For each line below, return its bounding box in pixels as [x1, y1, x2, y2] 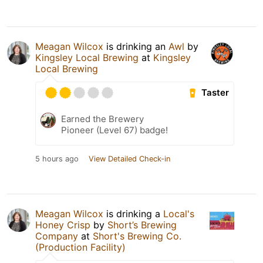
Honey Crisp [35, 218, 90, 231]
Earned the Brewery [61, 113, 144, 124]
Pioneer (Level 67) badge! [61, 124, 168, 136]
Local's [163, 207, 194, 220]
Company [35, 230, 78, 242]
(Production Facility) [35, 241, 126, 253]
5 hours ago [35, 154, 79, 163]
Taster [201, 87, 230, 99]
